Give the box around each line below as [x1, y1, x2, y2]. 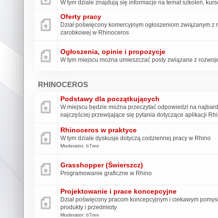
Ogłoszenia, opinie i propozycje [60, 48, 165, 55]
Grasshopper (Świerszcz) [60, 161, 143, 169]
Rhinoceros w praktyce [60, 126, 137, 134]
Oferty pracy [60, 13, 101, 20]
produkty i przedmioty [60, 203, 117, 211]
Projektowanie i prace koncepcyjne [60, 187, 177, 195]
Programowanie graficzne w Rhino [60, 169, 152, 177]
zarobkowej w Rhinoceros [60, 29, 129, 36]
